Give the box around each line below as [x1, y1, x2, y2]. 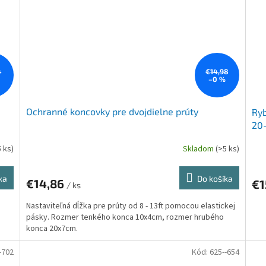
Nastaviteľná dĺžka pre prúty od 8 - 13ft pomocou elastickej [26, 200, 236, 213]
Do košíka [197, 173, 233, 184]
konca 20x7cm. [26, 223, 78, 235]
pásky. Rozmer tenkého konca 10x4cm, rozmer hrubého [26, 211, 224, 224]
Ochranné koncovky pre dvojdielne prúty [26, 106, 199, 118]
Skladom [182, 142, 216, 155]
